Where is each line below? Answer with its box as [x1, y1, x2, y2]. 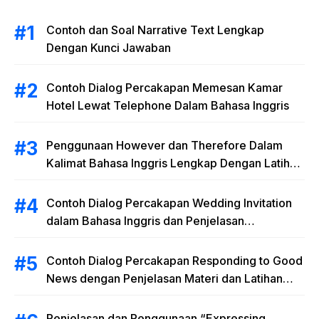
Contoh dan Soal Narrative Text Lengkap [46, 23, 264, 38]
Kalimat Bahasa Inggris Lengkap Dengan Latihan [46, 156, 303, 171]
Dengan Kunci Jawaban [46, 41, 171, 56]
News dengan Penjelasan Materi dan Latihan [46, 271, 283, 286]
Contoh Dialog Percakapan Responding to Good [46, 253, 303, 268]
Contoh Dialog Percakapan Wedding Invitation [46, 196, 292, 211]
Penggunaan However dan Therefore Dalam [46, 138, 283, 153]
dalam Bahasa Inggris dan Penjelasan [46, 214, 244, 229]
